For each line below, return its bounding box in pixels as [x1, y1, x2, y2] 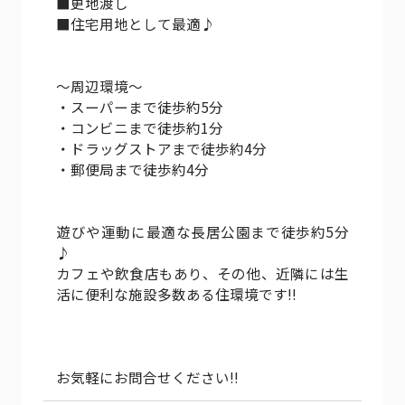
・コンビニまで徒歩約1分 [56, 118, 224, 138]
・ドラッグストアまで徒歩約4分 [56, 138, 268, 159]
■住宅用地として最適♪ [56, 14, 216, 34]
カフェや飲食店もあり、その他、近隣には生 [56, 263, 349, 284]
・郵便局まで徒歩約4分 [56, 159, 210, 180]
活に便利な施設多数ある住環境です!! [56, 284, 297, 305]
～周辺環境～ [56, 76, 144, 97]
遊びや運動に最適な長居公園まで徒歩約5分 [56, 221, 349, 242]
